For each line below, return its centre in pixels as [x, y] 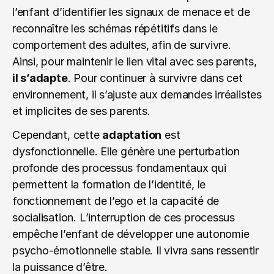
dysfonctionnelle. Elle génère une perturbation [126, 151]
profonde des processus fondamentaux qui [119, 168]
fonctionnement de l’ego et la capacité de [116, 201]
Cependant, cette [57, 135]
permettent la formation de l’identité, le [109, 184]
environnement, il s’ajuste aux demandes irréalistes [137, 94]
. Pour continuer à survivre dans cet [155, 78]
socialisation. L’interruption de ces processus [124, 217]
